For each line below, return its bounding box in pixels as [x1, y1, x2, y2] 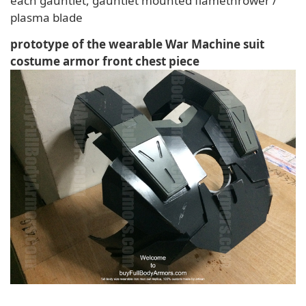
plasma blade [10, 9, 83, 25]
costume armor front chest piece [10, 53, 199, 69]
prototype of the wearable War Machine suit [10, 36, 264, 52]
